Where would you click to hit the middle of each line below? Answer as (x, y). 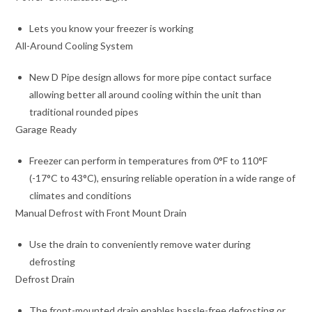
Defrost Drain (45, 279)
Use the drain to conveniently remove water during (140, 244)
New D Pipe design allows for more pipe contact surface (151, 77)
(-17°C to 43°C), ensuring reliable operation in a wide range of (163, 178)
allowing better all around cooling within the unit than (146, 94)
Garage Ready (46, 129)
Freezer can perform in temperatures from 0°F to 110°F (149, 161)
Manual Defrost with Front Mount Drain (101, 213)
